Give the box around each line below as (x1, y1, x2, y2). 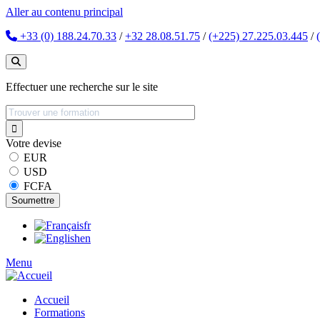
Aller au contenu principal (6, 6, 123, 18)
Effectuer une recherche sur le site (6, 81, 158, 93)
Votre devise (6, 137, 61, 149)
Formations (34, 306, 85, 319)
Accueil (34, 294, 69, 306)
